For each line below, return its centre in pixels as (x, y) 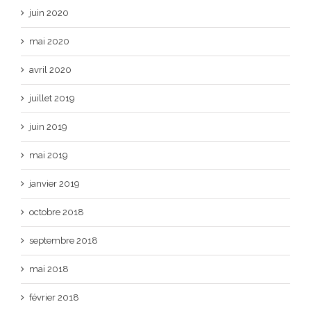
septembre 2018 (64, 241)
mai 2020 (49, 41)
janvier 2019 (54, 184)
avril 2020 (50, 70)
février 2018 (54, 297)
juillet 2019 (52, 98)
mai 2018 (49, 269)
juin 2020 (49, 13)
